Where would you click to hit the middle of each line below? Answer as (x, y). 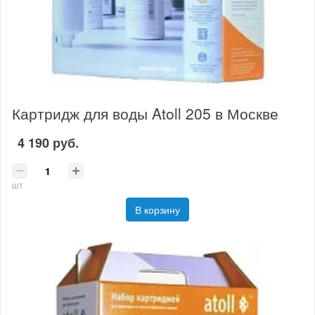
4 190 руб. (48, 142)
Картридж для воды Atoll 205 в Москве (145, 113)
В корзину (157, 210)
